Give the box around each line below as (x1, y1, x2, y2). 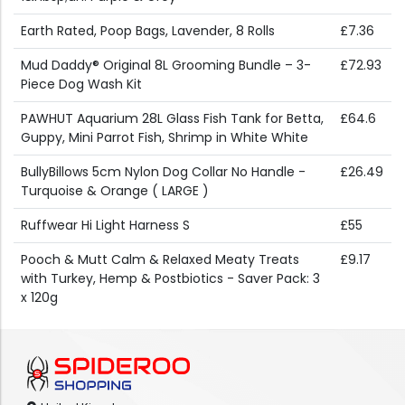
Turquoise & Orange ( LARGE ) (21, 182, 209, 201)
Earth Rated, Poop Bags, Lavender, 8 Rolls (21, 22, 275, 41)
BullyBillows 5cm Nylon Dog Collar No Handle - (21, 163, 306, 182)
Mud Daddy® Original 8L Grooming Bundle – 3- (21, 56, 311, 75)
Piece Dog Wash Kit (21, 75, 142, 94)
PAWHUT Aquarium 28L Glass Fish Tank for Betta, (21, 109, 324, 128)
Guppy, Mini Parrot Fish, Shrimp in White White (21, 128, 308, 147)
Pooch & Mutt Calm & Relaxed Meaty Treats (21, 250, 299, 269)
